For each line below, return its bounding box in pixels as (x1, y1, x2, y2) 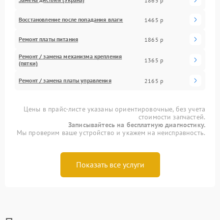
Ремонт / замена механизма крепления (19, 53, 122, 60)
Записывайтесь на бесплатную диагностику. (68, 120, 205, 129)
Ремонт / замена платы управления (19, 77, 111, 84)
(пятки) (19, 59, 38, 67)
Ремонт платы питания (19, 35, 78, 43)
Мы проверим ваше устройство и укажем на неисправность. (16, 128, 205, 137)
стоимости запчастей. (138, 112, 205, 121)
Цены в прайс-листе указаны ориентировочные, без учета (24, 105, 205, 113)
